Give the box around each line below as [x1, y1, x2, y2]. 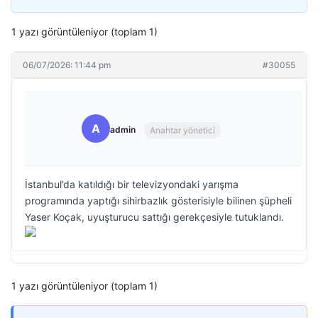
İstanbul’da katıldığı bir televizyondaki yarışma [25, 178, 238, 190]
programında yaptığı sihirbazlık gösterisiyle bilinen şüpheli [25, 194, 292, 207]
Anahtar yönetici [150, 124, 215, 136]
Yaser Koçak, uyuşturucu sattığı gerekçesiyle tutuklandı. [25, 211, 284, 223]
